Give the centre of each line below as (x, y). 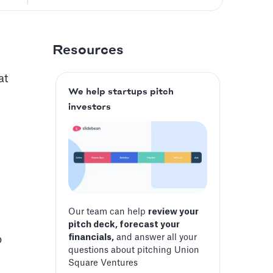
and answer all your (155, 238)
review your (173, 212)
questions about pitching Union (134, 251)
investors (90, 107)
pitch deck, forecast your (124, 225)
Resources (88, 51)
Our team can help (108, 212)
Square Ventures (103, 264)
